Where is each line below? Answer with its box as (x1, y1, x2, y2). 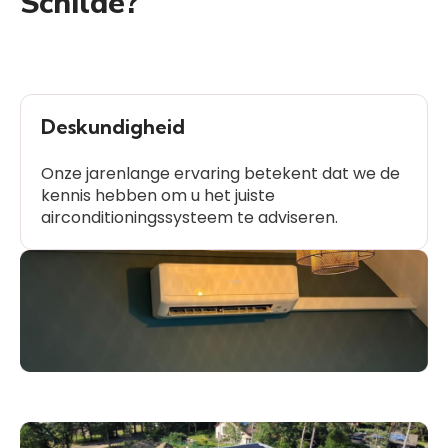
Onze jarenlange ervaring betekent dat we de (41, 161, 400, 185)
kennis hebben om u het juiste (41, 183, 275, 207)
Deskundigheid (41, 113, 185, 139)
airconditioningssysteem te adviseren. (41, 205, 338, 229)
